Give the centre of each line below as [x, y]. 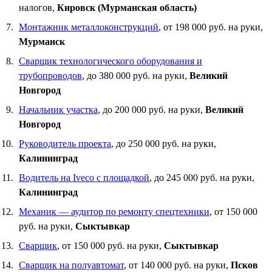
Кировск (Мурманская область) [127, 7]
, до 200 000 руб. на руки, [151, 109]
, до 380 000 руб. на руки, [136, 75]
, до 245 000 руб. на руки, [202, 177]
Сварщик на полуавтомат [71, 265]
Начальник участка [58, 109]
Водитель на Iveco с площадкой [84, 177]
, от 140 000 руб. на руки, [177, 265]
